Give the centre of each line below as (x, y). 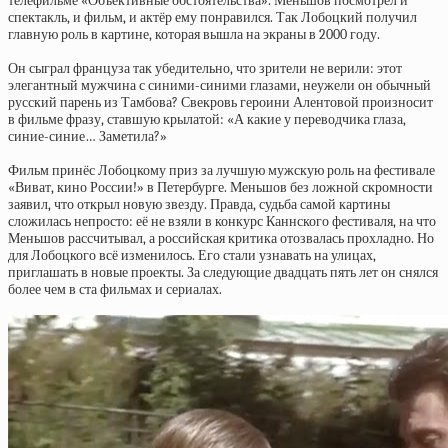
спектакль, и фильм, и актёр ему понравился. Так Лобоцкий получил (212, 17)
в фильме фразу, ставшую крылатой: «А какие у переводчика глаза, (207, 119)
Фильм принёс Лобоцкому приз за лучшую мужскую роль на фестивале (221, 170)
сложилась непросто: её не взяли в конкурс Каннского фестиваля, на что (222, 221)
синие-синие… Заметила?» (87, 136)
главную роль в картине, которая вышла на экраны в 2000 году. (194, 34)
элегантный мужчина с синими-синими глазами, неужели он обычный (219, 85)
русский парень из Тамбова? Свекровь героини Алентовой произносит (220, 102)
